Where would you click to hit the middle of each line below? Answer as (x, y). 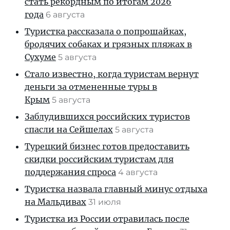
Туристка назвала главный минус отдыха (116, 189)
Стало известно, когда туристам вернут (112, 74)
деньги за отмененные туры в (91, 87)
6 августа (66, 14)
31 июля (106, 202)
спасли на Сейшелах (69, 129)
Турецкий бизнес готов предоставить (107, 146)
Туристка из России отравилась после (107, 218)
